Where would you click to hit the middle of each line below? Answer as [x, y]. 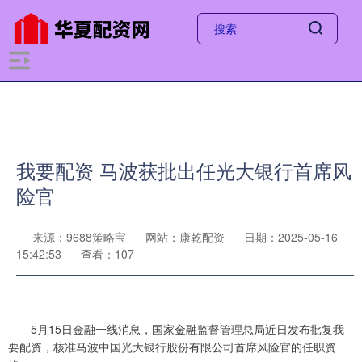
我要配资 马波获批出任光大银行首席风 [184, 170]
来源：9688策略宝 [81, 237]
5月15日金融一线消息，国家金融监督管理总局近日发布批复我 [176, 329]
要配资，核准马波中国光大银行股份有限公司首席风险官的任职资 [172, 347]
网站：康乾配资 [185, 237]
